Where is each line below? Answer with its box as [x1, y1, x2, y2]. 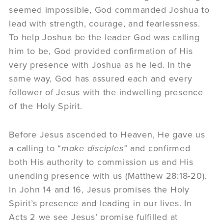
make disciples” [61, 142, 130, 154]
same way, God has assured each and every [9, 73, 192, 84]
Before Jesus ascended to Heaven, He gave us [9, 129, 205, 140]
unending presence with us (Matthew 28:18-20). [9, 170, 207, 181]
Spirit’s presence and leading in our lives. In [9, 197, 192, 209]
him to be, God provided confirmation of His [9, 45, 193, 56]
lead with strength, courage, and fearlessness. [9, 18, 200, 29]
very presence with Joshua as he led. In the [9, 59, 192, 70]
